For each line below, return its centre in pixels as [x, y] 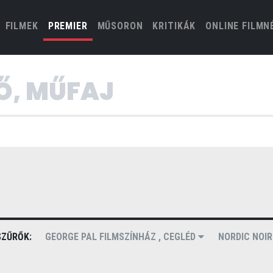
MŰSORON [120, 26]
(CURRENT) [63, 25]
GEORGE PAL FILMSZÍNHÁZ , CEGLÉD [122, 237]
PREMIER [68, 26]
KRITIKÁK [174, 26]
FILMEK [22, 26]
